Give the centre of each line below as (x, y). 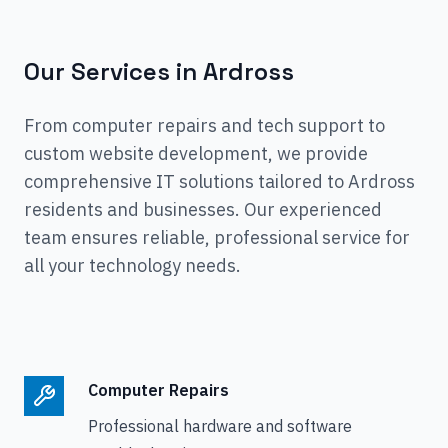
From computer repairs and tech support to (204, 125)
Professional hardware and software (220, 426)
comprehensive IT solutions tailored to (184, 181)
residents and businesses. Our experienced (203, 209)
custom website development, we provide (196, 153)
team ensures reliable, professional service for (217, 237)
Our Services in (113, 71)
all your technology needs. (132, 265)
